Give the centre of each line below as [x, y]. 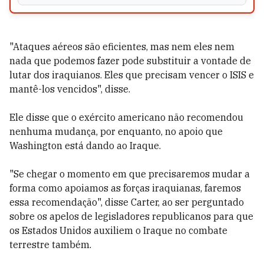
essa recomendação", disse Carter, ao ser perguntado [127, 202]
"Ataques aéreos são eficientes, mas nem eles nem [122, 47]
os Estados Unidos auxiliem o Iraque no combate [118, 230]
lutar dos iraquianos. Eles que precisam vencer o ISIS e [132, 75]
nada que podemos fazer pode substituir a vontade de [130, 61]
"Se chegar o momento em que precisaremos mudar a [130, 174]
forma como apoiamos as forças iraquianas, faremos [125, 188]
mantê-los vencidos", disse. [70, 89]
